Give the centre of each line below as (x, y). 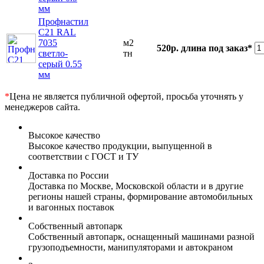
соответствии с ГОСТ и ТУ (83, 157)
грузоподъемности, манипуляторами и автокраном (131, 247)
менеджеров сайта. (42, 107)
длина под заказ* (217, 48)
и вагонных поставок (71, 207)
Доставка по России (69, 176)
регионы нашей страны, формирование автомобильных (141, 197)
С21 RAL (57, 32)
